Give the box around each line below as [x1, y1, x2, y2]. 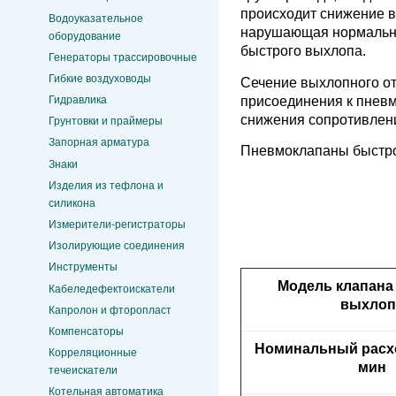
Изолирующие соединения [49, 240, 185, 253]
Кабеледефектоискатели [49, 282, 175, 295]
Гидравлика [49, 94, 107, 107]
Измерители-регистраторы [49, 218, 186, 232]
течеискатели [49, 364, 118, 377]
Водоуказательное [49, 11, 143, 25]
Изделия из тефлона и [49, 179, 164, 192]
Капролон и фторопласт [49, 303, 171, 316]
